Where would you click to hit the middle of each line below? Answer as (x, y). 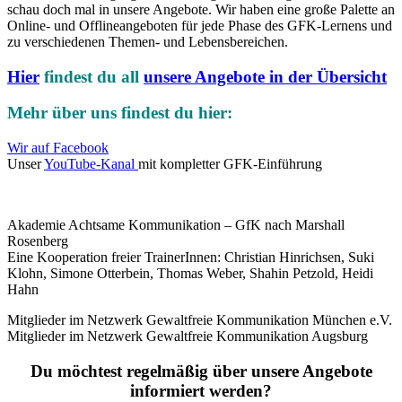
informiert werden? (201, 390)
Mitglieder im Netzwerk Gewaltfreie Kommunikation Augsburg (188, 336)
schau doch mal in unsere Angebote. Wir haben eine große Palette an (201, 9)
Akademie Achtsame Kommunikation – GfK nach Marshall (176, 225)
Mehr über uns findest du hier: (122, 113)
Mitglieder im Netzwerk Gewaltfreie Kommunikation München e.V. (200, 320)
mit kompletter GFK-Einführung (230, 164)
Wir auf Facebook (58, 148)
